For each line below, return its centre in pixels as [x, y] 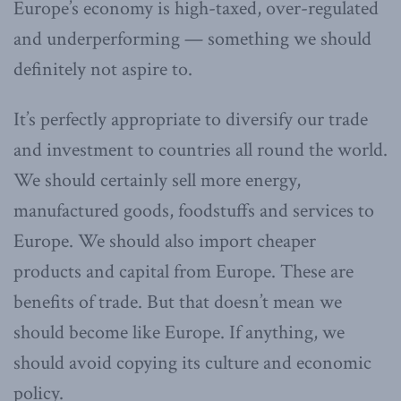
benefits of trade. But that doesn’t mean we [178, 302]
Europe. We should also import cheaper [165, 241]
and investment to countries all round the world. [200, 149]
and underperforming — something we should [192, 38]
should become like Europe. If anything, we [179, 332]
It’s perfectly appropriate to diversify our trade [191, 119]
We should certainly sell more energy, [157, 180]
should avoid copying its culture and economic [192, 363]
